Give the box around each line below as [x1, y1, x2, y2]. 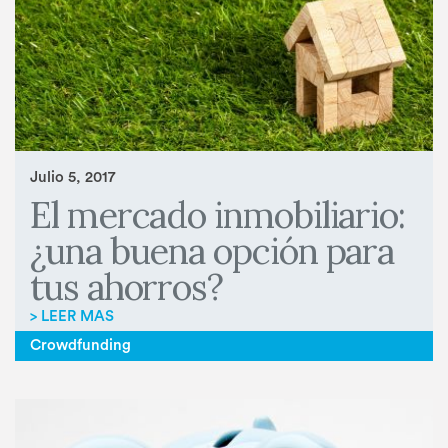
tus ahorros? [30, 264, 224, 311]
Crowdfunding [30, 337, 131, 353]
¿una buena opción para [30, 228, 395, 275]
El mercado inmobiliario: [30, 192, 406, 239]
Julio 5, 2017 [30, 169, 115, 185]
